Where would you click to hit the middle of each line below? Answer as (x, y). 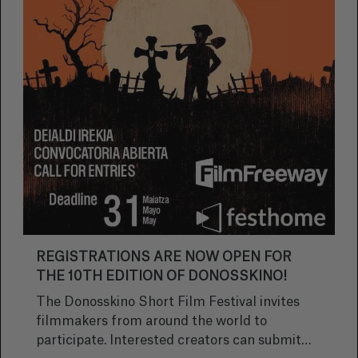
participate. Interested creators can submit (73, 340)
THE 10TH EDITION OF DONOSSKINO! (161, 276)
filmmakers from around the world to (151, 321)
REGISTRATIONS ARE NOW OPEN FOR (164, 257)
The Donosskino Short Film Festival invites (168, 302)
